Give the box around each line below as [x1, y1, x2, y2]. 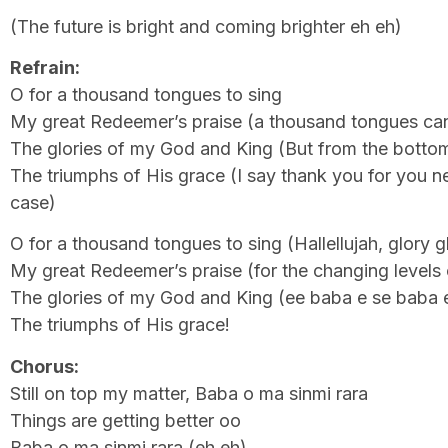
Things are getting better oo [10, 409, 241, 431]
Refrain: [10, 56, 80, 78]
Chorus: [10, 355, 79, 377]
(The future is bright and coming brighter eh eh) [10, 15, 402, 37]
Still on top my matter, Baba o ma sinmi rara [10, 382, 368, 404]
